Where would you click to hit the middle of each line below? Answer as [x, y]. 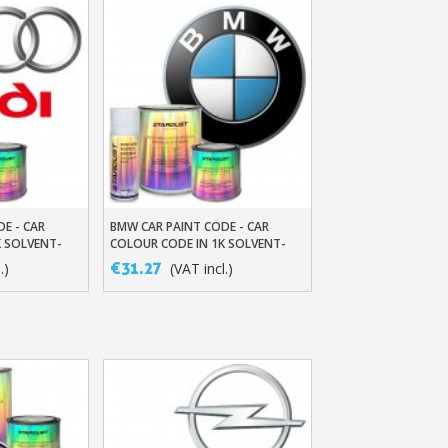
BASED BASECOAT [160, 260]
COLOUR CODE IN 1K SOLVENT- [197, 243]
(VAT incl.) [201, 268]
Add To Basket [190, 227]
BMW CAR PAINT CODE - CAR [189, 226]
